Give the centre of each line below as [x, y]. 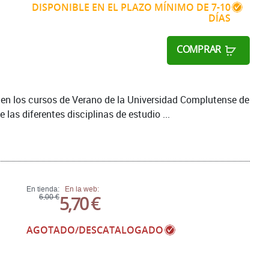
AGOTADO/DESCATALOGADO [95, 230]
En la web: [82, 189]
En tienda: [43, 189]
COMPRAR [199, 50]
